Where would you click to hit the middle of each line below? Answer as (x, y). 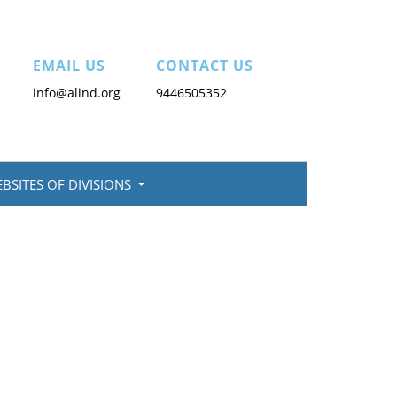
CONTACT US (205, 66)
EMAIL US (69, 66)
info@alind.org (77, 93)
